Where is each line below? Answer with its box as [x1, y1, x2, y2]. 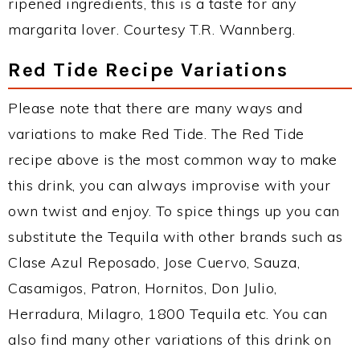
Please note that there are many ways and [8, 99, 302, 117]
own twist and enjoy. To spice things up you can [8, 202, 340, 220]
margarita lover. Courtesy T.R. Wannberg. [8, 20, 295, 39]
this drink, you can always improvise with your [8, 176, 330, 194]
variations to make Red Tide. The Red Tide [8, 125, 305, 143]
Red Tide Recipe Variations [8, 58, 288, 81]
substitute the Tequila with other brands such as [8, 227, 342, 246]
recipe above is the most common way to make [8, 150, 337, 169]
